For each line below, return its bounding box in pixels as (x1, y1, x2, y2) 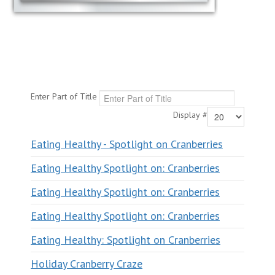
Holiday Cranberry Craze (31, 256, 142, 271)
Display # (173, 109, 207, 121)
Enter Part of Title (31, 91, 99, 103)
